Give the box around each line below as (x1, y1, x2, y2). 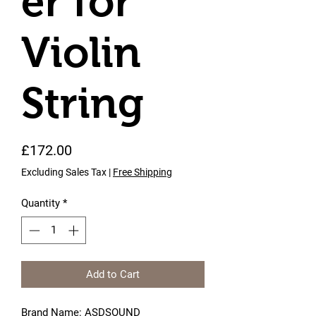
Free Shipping (113, 166, 172, 178)
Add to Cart (86, 267, 140, 281)
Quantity (21, 197, 60, 209)
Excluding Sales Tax (21, 166, 107, 178)
